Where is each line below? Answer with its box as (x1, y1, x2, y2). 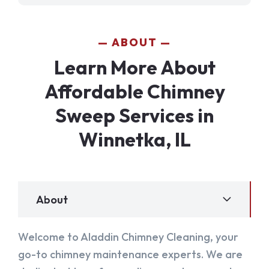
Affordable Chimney (44, 79, 225, 104)
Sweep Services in (55, 103, 214, 128)
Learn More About (53, 55, 216, 80)
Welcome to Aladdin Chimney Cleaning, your (18, 230, 238, 244)
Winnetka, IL (78, 127, 191, 152)
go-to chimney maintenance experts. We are (18, 247, 243, 262)
